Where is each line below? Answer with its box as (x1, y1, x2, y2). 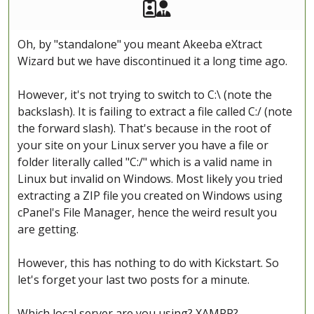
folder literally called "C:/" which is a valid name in (18, 154, 272, 170)
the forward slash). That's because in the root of (18, 121, 271, 137)
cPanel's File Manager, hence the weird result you (18, 205, 277, 221)
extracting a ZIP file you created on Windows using (18, 188, 282, 204)
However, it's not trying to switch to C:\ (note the (18, 87, 272, 103)
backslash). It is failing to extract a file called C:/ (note (18, 104, 292, 120)
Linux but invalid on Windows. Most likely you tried (18, 171, 282, 187)
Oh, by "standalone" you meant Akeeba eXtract (18, 36, 262, 53)
